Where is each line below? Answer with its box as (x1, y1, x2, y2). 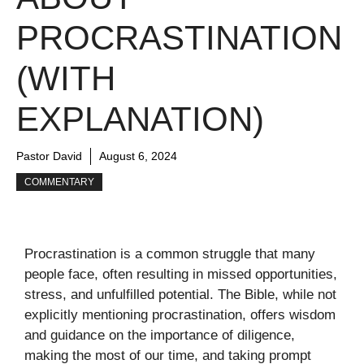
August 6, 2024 (99, 149, 177, 162)
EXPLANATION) (16, 100, 264, 138)
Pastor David (16, 149, 82, 162)
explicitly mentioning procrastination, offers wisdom (24, 307, 336, 323)
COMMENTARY (24, 176, 94, 188)
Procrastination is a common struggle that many (24, 246, 315, 262)
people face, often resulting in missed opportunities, (24, 266, 337, 282)
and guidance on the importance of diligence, (24, 327, 295, 343)
